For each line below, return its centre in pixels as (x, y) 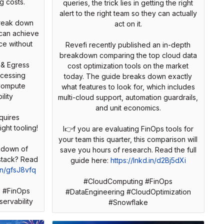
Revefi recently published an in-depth (128, 44)
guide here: (90, 160)
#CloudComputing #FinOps (128, 181)
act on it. (128, 23)
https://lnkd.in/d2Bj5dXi (148, 160)
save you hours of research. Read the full (128, 149)
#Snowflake (128, 202)
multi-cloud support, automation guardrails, (128, 97)
